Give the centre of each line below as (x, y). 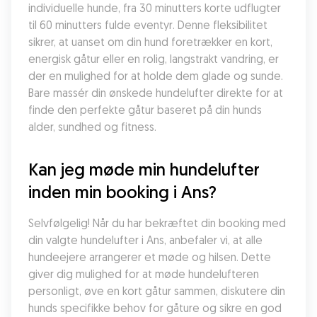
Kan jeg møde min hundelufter (144, 169)
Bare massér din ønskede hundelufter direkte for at (156, 93)
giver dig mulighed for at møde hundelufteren (144, 274)
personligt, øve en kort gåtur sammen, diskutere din (157, 291)
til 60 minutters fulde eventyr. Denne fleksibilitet (148, 25)
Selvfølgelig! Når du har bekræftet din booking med (157, 223)
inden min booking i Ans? (122, 192)
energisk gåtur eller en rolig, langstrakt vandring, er (154, 59)
